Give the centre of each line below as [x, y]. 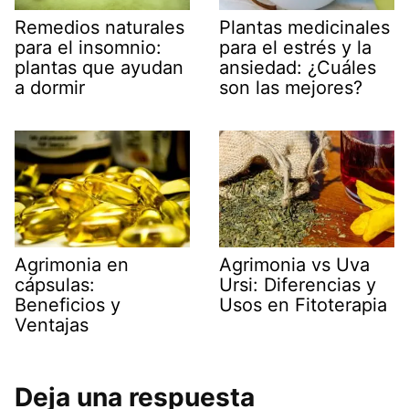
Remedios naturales [100, 27]
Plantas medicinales [304, 28]
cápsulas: [55, 284]
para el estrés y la [295, 48]
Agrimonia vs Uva [294, 265]
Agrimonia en [72, 264]
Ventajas [52, 325]
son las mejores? [291, 88]
